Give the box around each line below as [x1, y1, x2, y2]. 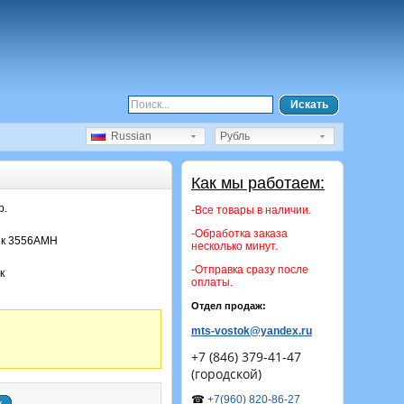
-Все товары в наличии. [191, 204, 311, 216]
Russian [106, 130, 151, 142]
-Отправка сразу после [191, 263, 308, 276]
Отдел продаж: [191, 300, 266, 311]
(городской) [191, 365, 262, 382]
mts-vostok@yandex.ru [191, 325, 312, 337]
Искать [290, 98, 328, 111]
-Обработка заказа [191, 227, 288, 240]
